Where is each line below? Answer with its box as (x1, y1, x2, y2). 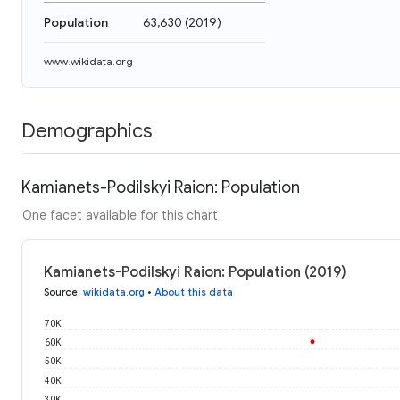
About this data (154, 285, 233, 298)
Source (44, 285, 78, 298)
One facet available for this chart (22, 206, 218, 223)
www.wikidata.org (44, 54, 133, 68)
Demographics (21, 118, 152, 143)
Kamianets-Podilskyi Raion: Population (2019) (44, 262, 346, 281)
